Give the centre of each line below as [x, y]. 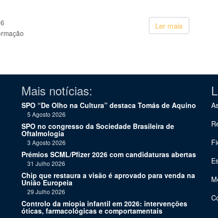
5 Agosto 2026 [44, 114]
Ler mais [169, 26]
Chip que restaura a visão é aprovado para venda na [108, 175]
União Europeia [47, 182]
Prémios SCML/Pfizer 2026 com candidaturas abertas [109, 154]
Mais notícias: [57, 90]
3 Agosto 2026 [44, 142]
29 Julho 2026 [43, 191]
